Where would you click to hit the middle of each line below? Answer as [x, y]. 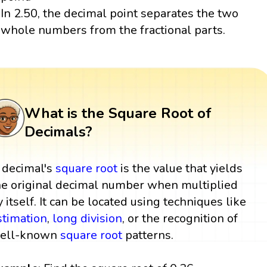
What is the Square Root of [118, 113]
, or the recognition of [180, 218]
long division [88, 218]
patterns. [148, 235]
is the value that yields [180, 168]
